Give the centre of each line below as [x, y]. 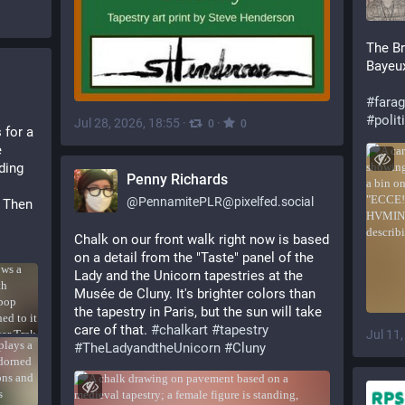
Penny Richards [177, 179]
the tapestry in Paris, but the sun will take [198, 312]
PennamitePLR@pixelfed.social [226, 202]
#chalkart [179, 330]
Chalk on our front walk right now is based [202, 240]
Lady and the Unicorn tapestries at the [188, 276]
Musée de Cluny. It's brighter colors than [195, 294]
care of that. [113, 330]
